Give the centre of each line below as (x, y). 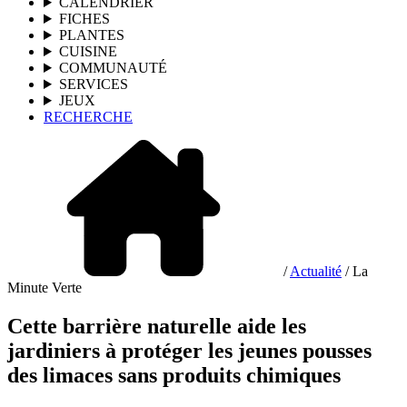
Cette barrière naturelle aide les (157, 326)
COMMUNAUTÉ (113, 68)
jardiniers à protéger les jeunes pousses (189, 350)
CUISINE (88, 51)
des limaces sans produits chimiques (174, 375)
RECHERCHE (88, 117)
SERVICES (93, 84)
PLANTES (91, 35)
